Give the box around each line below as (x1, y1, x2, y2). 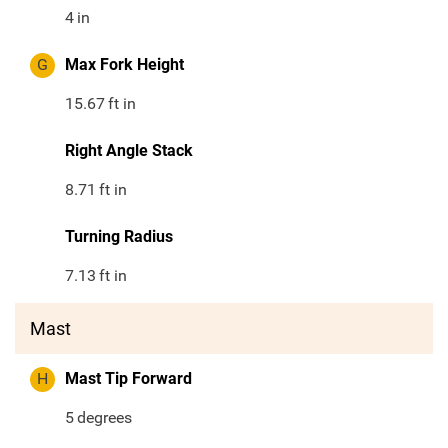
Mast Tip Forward (65, 369, 192, 389)
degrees (77, 408, 133, 428)
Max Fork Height (65, 55, 184, 75)
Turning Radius (65, 227, 173, 247)
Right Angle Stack (65, 141, 193, 161)
